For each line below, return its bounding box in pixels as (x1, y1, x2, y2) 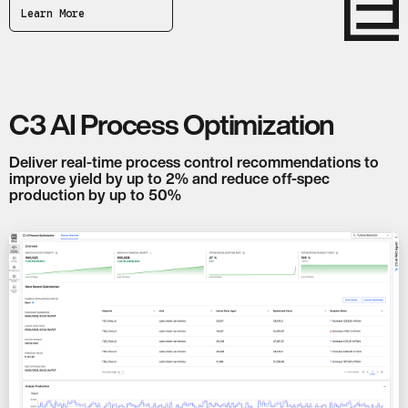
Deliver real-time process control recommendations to (9, 154, 379, 169)
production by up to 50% (9, 187, 181, 202)
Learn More (21, 5, 85, 20)
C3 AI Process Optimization (9, 109, 335, 138)
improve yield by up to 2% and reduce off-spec (9, 170, 330, 186)
